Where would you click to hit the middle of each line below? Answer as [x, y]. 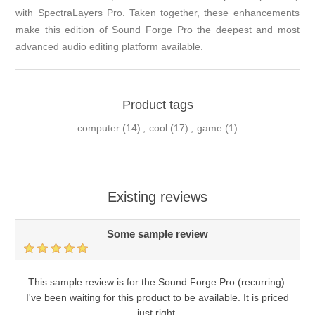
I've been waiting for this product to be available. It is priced [157, 298]
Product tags [157, 105]
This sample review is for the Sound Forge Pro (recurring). [157, 282]
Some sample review [157, 234]
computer [98, 128]
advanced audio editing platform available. [110, 47]
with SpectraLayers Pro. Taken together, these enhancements [157, 13]
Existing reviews [157, 197]
